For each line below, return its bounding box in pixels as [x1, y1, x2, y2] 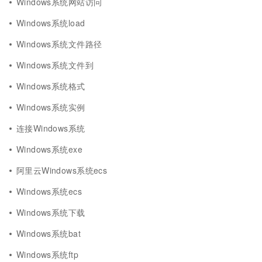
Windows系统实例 [16, 101, 85, 113]
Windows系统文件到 [16, 59, 94, 71]
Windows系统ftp [16, 249, 78, 260]
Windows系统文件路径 [16, 38, 102, 50]
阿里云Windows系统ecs [16, 164, 108, 176]
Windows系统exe [16, 143, 82, 155]
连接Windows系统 [16, 122, 85, 134]
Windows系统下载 [16, 206, 85, 218]
